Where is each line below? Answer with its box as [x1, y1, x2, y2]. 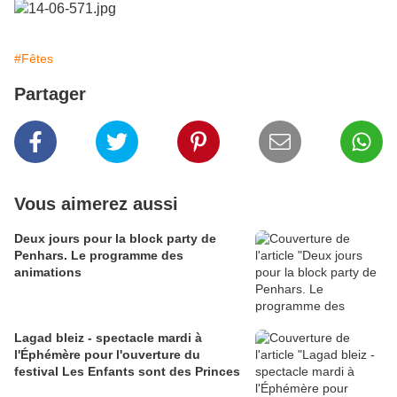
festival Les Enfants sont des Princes [14, 364, 240, 379]
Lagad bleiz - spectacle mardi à [14, 331, 202, 346]
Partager [14, 84, 86, 105]
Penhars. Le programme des [14, 248, 183, 263]
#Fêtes [14, 51, 53, 66]
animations [14, 265, 82, 280]
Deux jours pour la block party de [14, 231, 216, 246]
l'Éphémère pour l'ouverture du [14, 347, 200, 362]
